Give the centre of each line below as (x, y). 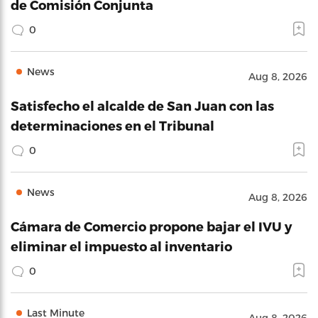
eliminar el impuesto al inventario (121, 246)
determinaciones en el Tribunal (113, 125)
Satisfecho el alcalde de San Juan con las (142, 105)
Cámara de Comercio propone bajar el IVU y (151, 226)
